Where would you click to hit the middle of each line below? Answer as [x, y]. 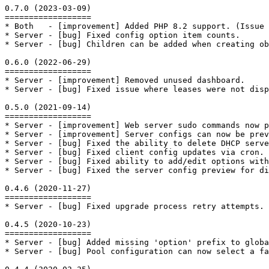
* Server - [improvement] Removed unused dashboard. [125, 80]
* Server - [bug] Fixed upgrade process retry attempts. [134, 206]
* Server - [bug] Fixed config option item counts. [122, 35]
